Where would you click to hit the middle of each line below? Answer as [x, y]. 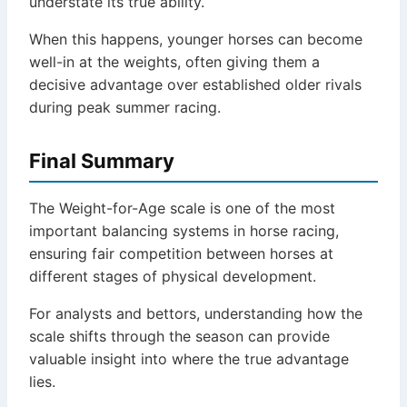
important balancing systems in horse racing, [184, 231]
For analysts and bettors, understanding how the [196, 314]
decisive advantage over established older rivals [195, 85]
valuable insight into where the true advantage [189, 359]
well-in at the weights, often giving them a [174, 62]
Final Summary [102, 161]
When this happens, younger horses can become [196, 40]
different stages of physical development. [173, 277]
